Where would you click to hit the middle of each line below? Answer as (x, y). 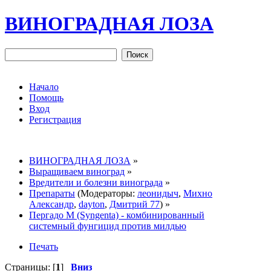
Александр (51, 204)
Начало (44, 87)
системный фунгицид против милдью (108, 226)
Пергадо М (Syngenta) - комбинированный (117, 215)
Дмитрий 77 (135, 204)
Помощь (46, 97)
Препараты (52, 193)
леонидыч (158, 193)
